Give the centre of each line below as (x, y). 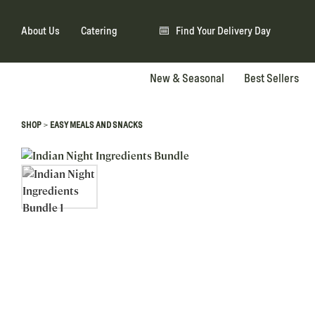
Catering (99, 31)
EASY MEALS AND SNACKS (96, 125)
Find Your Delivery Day (224, 31)
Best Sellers (271, 78)
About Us (40, 31)
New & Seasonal (187, 78)
